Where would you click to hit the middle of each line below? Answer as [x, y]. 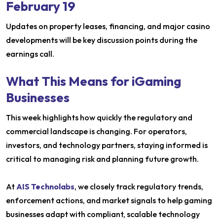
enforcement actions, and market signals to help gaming [109, 201]
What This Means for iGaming [93, 81]
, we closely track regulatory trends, [139, 187]
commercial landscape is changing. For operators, [96, 131]
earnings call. [30, 54]
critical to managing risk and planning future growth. [102, 159]
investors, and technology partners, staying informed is [107, 145]
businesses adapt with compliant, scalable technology [103, 214]
